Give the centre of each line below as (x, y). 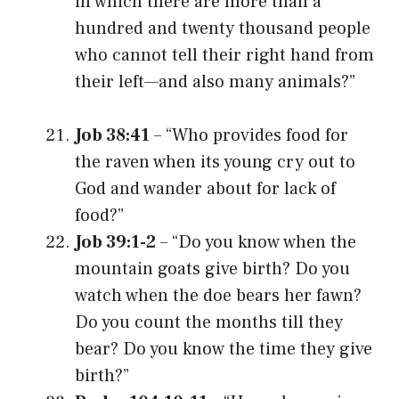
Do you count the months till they (209, 322)
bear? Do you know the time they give (224, 349)
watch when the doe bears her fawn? (218, 295)
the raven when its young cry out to (215, 162)
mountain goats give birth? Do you (212, 269)
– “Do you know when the (256, 242)
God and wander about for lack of (205, 188)
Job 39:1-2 (115, 242)
